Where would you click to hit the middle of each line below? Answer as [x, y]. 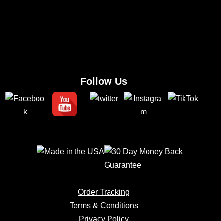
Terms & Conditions [104, 205]
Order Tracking [104, 192]
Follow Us [104, 81]
